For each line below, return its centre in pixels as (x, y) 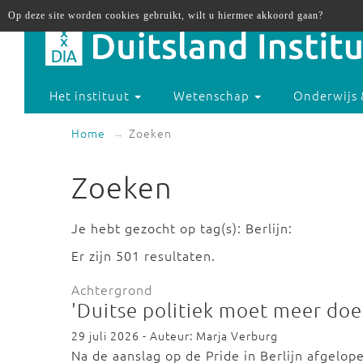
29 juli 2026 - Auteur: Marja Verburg (175, 335)
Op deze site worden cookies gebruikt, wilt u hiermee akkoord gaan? (166, 15)
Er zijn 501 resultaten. (143, 255)
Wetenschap (214, 96)
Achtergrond (112, 289)
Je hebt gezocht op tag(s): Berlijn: (182, 228)
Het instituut (92, 96)
